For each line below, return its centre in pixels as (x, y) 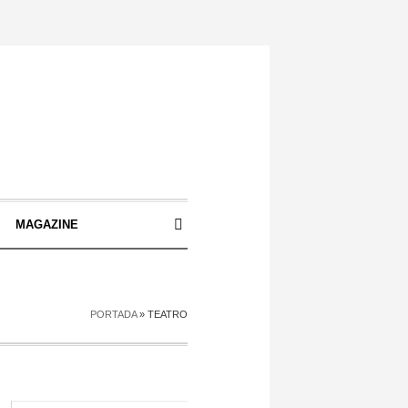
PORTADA (113, 314)
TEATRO (168, 314)
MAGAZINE (47, 224)
